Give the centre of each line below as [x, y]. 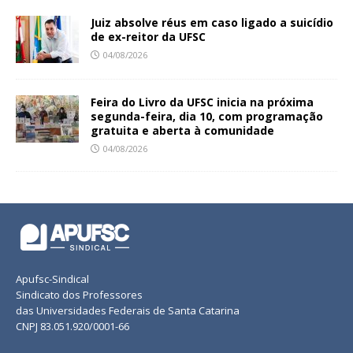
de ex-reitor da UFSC [148, 37]
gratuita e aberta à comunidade [182, 131]
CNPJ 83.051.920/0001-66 [72, 327]
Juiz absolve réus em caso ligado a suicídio [212, 23]
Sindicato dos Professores [79, 295]
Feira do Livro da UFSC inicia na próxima [202, 102]
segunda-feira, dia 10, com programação [207, 117]
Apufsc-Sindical [52, 279]
